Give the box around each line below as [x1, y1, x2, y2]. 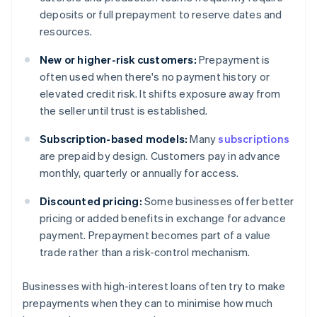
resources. [40, 24, 92, 39]
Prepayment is [196, 52, 270, 67]
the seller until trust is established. [40, 103, 208, 118]
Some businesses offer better [142, 194, 294, 209]
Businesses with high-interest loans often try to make [23, 279, 286, 294]
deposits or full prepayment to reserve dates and [40, 7, 282, 22]
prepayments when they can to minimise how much [23, 296, 273, 311]
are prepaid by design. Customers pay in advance [40, 149, 281, 163]
